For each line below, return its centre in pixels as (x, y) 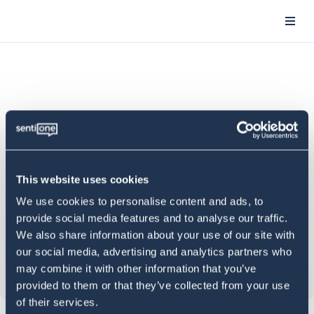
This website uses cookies (83, 179)
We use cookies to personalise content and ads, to (140, 201)
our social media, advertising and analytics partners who (154, 252)
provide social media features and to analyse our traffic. (152, 218)
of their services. (57, 302)
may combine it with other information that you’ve (136, 268)
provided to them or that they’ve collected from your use (153, 285)
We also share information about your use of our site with (156, 235)
